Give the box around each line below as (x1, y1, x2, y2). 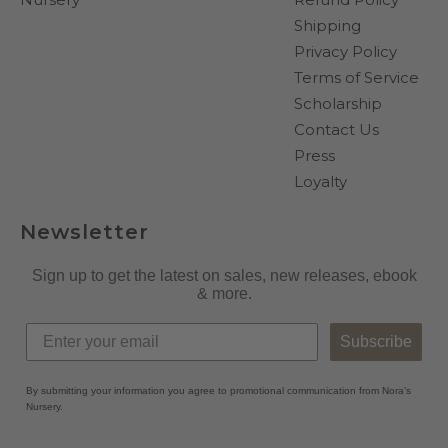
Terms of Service (294, 68, 419, 88)
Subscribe (340, 333, 412, 351)
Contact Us (294, 120, 379, 140)
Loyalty (294, 172, 347, 192)
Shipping (294, 16, 361, 36)
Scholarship (294, 94, 382, 114)
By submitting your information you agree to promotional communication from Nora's (26, 385, 411, 397)
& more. (196, 285, 252, 303)
